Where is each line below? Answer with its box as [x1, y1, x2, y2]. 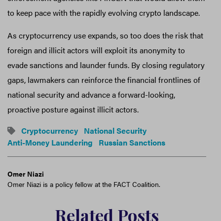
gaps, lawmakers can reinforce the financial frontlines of [7, 74, 200, 86]
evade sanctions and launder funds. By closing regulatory [7, 59, 205, 71]
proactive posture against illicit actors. [7, 104, 139, 115]
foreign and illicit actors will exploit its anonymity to [7, 44, 185, 56]
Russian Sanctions [99, 137, 165, 148]
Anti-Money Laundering [7, 137, 93, 148]
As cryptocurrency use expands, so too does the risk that [7, 30, 203, 41]
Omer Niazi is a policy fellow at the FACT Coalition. [7, 179, 160, 189]
